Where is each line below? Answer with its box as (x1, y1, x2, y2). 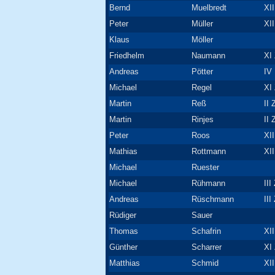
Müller (192, 19, 213, 28)
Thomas (109, 227, 138, 236)
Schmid (192, 258, 219, 268)
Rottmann (192, 147, 226, 156)
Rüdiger (109, 211, 136, 220)
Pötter (192, 67, 213, 76)
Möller (192, 35, 213, 44)
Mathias (109, 147, 137, 156)
